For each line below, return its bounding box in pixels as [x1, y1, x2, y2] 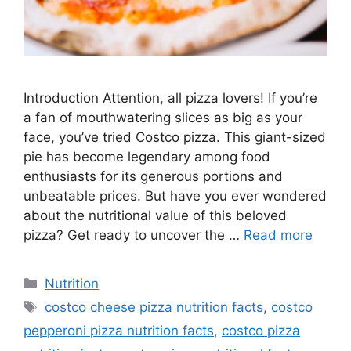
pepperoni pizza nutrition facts [24, 323, 214, 339]
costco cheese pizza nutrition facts [45, 299, 264, 316]
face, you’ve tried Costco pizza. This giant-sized [24, 129, 326, 146]
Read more [244, 227, 313, 244]
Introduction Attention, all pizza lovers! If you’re [24, 90, 317, 107]
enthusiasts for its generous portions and [24, 168, 283, 185]
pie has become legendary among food [24, 149, 270, 165]
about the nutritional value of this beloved [24, 208, 287, 224]
